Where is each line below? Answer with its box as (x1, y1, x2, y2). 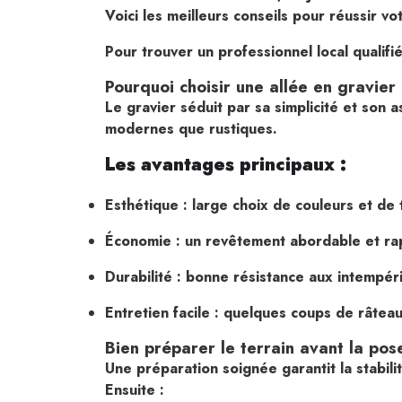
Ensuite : (105, 379, 164, 400)
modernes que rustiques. (105, 118, 277, 139)
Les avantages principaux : (105, 151, 346, 178)
